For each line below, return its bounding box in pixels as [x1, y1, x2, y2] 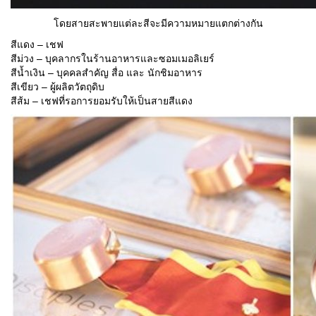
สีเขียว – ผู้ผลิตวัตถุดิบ [11, 79, 104, 94]
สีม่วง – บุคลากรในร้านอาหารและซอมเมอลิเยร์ [11, 51, 214, 66]
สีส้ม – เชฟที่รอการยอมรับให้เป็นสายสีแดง [11, 93, 193, 108]
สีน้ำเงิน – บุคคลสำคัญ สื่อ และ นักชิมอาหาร [11, 65, 202, 80]
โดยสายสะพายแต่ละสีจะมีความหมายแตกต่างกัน [53, 16, 263, 30]
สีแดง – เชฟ [11, 37, 63, 51]
